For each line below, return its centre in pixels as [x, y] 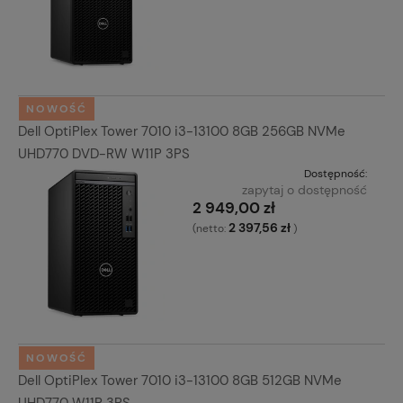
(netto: [210, 229]
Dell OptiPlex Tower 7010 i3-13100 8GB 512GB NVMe [180, 380]
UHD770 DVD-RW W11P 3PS [104, 154]
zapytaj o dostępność [304, 190]
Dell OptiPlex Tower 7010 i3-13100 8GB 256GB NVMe [182, 132]
